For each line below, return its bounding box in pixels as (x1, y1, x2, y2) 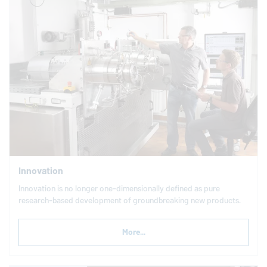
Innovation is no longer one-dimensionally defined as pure (18, 182, 220, 196)
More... (122, 225, 145, 240)
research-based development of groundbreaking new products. (18, 194, 241, 208)
